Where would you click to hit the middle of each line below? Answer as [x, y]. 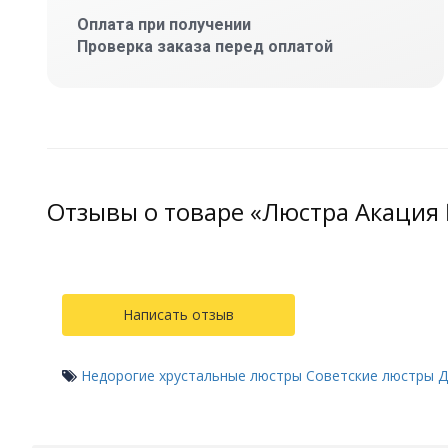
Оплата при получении [164, 25]
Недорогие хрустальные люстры [191, 376]
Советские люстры [370, 376]
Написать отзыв [178, 315]
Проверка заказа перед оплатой [205, 47]
